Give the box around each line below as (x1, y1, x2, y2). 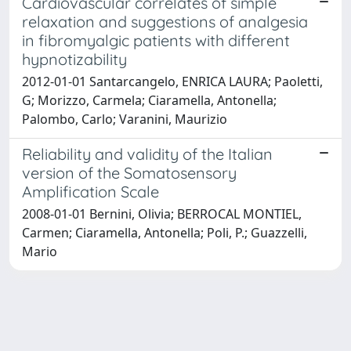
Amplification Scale (22, 181, 159, 201)
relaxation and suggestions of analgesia (22, 11, 308, 31)
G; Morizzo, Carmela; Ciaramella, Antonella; (22, 91, 277, 109)
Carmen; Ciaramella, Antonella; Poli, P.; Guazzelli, (22, 223, 307, 241)
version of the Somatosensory (22, 162, 237, 183)
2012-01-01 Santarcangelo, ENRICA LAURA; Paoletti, (22, 72, 323, 90)
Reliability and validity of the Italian (22, 143, 273, 164)
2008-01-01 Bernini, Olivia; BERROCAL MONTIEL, (22, 204, 302, 223)
